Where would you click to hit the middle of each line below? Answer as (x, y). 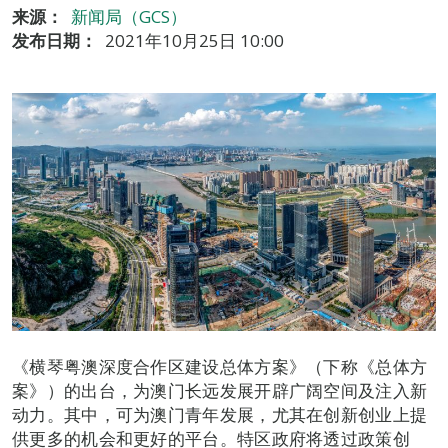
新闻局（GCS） (129, 16)
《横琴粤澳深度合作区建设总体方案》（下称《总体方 (220, 367)
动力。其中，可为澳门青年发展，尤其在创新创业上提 (220, 415)
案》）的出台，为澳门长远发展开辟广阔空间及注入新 (220, 391)
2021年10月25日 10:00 (194, 40)
